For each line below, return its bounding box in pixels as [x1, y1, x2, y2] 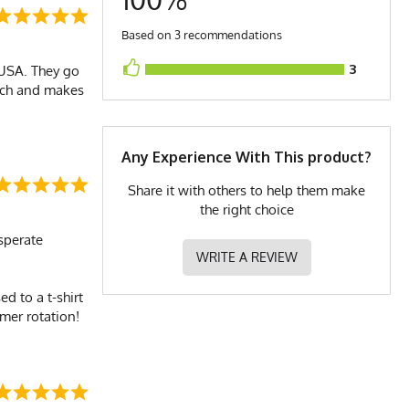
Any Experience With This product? [121, 147, 372, 166]
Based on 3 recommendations [121, 26, 282, 42]
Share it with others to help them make [128, 181, 365, 199]
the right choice [199, 200, 294, 218]
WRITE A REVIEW [195, 248, 298, 265]
